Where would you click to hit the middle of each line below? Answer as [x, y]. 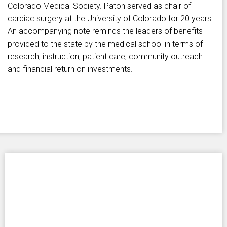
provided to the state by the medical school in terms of [105, 44]
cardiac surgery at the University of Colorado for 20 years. [110, 19]
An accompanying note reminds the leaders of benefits [105, 31]
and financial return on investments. [70, 69]
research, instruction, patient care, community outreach [105, 57]
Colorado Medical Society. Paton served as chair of [99, 6]
